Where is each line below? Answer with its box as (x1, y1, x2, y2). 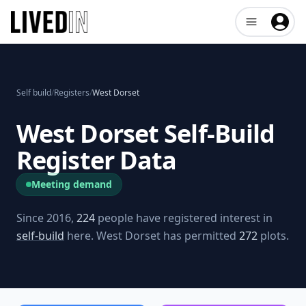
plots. (258, 228, 289, 243)
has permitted (161, 228, 236, 243)
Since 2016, (16, 210, 76, 225)
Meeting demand (31, 178, 112, 191)
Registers (54, 87, 89, 98)
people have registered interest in (95, 210, 273, 225)
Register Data (16, 143, 177, 177)
